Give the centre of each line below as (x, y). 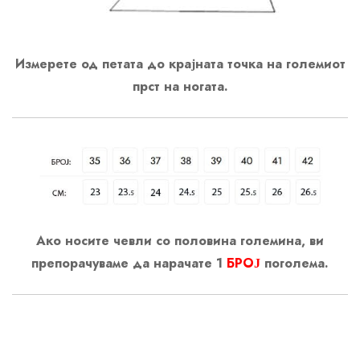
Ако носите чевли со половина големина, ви (180, 241)
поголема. (295, 264)
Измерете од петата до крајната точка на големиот (180, 63)
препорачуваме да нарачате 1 (129, 264)
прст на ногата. (180, 86)
